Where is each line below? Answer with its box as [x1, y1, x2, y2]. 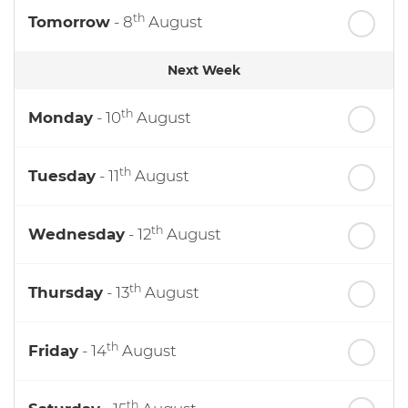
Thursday [28, 283, 103, 301]
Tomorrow [28, 13, 110, 31]
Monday [28, 108, 93, 127]
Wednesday [28, 225, 125, 243]
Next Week [168, 62, 240, 78]
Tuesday [28, 167, 96, 185]
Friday [28, 342, 78, 360]
